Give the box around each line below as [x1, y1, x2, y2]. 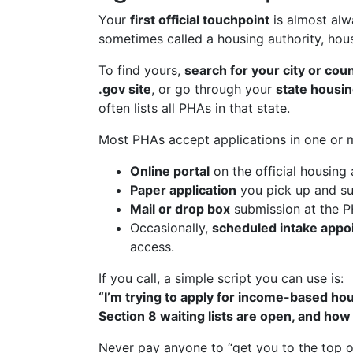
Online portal [130, 163, 210, 179]
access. [130, 239, 174, 255]
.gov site [98, 81, 151, 97]
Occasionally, [130, 220, 212, 236]
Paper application [130, 182, 236, 198]
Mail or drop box [130, 201, 230, 217]
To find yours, [98, 62, 184, 78]
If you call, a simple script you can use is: [98, 270, 344, 286]
